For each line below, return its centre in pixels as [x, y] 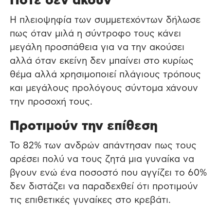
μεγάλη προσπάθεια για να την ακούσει [98, 47]
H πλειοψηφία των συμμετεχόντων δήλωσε [105, 20]
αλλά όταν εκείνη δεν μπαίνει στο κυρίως [102, 61]
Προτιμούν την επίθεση [84, 126]
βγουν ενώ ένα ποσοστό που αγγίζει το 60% [108, 173]
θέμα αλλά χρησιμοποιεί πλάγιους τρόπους [105, 74]
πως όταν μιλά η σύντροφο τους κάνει [95, 34]
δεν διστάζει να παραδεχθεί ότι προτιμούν [104, 186]
